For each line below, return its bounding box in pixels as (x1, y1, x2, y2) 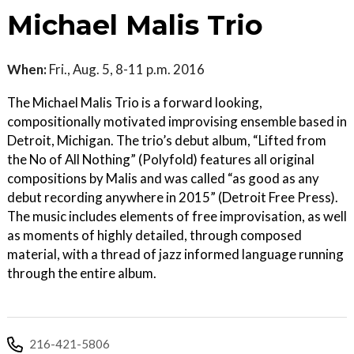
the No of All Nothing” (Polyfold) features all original (7, 150, 314, 168)
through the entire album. (7, 264, 156, 281)
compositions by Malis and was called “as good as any (7, 169, 319, 186)
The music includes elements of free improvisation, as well (7, 207, 347, 224)
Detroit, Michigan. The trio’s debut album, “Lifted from (7, 131, 326, 149)
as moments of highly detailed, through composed (7, 226, 302, 243)
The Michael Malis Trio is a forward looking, (7, 93, 262, 111)
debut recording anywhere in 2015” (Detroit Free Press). (7, 188, 338, 205)
